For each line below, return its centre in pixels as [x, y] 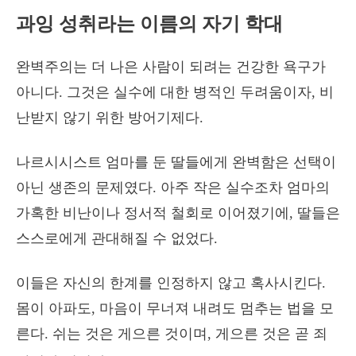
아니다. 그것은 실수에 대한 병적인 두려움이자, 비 [175, 92]
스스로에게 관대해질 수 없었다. [117, 238]
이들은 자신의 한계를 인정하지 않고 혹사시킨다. [171, 283]
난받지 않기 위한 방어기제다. [110, 118]
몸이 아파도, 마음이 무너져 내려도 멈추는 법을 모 [175, 308]
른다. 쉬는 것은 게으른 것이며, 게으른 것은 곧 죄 [172, 334]
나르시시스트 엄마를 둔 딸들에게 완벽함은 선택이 [176, 162]
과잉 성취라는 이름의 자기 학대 [149, 24]
